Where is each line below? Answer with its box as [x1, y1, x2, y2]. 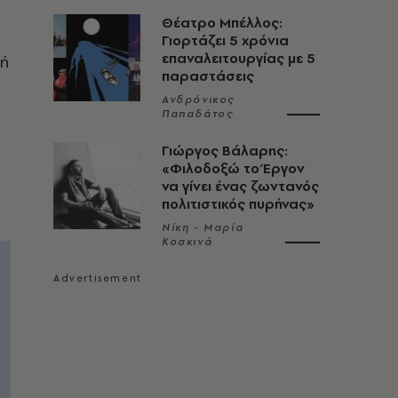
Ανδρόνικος [162, 92, 235, 107]
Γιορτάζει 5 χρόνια [162, 31, 289, 50]
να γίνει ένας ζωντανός [162, 177, 319, 195]
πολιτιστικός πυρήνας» [162, 195, 314, 213]
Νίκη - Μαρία [162, 220, 244, 235]
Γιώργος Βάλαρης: [162, 141, 288, 160]
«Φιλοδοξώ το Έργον [162, 159, 305, 178]
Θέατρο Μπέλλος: [162, 13, 283, 32]
